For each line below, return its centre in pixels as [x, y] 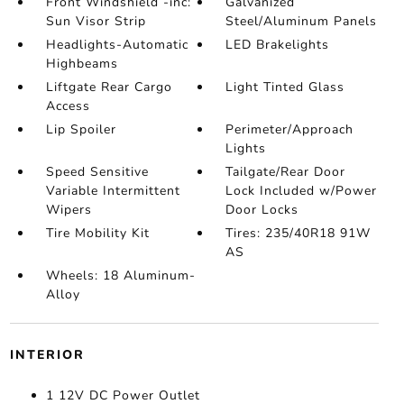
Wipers [69, 209]
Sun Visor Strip [96, 21]
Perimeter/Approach [290, 129]
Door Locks [262, 209]
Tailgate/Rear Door [286, 171]
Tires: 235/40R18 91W [298, 233]
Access [68, 106]
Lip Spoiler [81, 129]
